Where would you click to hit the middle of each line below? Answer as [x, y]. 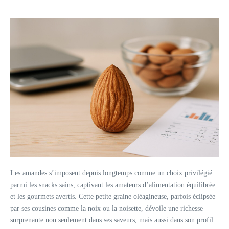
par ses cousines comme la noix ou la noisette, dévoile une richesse [107, 208]
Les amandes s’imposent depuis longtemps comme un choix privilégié [111, 173]
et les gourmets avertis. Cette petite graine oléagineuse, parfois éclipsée [113, 197]
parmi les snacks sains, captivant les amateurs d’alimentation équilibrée [113, 185]
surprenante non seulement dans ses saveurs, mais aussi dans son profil [112, 220]
